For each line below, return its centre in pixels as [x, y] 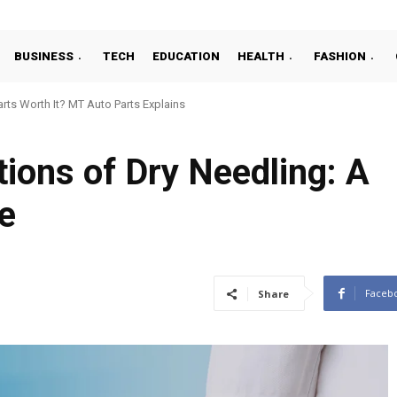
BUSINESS [44, 56]
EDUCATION [186, 56]
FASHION [340, 56]
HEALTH [261, 56]
